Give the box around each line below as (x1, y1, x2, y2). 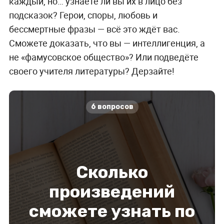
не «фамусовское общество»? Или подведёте (8, 50, 198, 63)
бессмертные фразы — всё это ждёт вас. (8, 22, 180, 35)
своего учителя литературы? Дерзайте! (8, 64, 174, 77)
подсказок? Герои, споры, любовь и (8, 8, 157, 21)
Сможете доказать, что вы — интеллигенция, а (8, 36, 205, 49)
